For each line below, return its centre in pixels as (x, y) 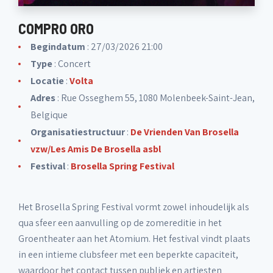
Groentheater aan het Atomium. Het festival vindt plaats (134, 239)
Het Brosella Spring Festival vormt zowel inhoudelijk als (134, 207)
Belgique (49, 115)
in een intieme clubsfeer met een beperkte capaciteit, (128, 254)
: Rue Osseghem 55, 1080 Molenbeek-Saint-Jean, (155, 98)
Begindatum (58, 47)
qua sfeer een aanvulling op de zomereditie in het (120, 223)
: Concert (72, 64)
